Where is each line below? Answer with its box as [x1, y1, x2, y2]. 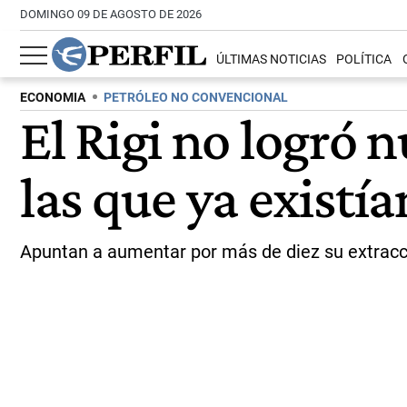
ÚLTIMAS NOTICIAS [216, 52, 327, 68]
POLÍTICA [336, 52, 392, 68]
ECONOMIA [20, 90, 85, 105]
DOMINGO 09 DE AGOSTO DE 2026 [20, 7, 202, 21]
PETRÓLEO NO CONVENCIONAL [104, 90, 288, 105]
